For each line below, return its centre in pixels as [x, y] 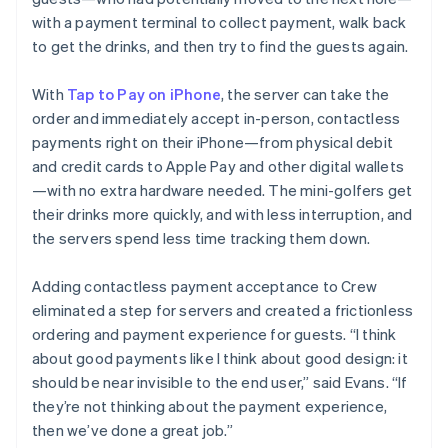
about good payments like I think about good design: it [220, 357]
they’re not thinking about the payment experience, [210, 405]
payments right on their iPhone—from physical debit [213, 141]
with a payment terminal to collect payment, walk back [219, 21]
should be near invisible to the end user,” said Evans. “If [220, 381]
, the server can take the [305, 93]
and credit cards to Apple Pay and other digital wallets [218, 165]
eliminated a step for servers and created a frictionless [223, 309]
